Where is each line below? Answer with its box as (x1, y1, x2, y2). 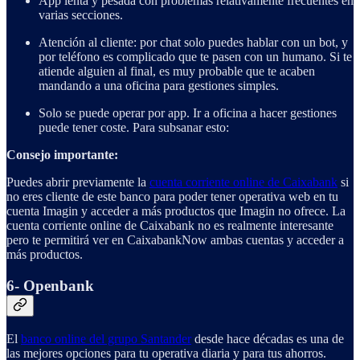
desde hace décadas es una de (191, 331, 344, 346)
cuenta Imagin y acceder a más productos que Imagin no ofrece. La (6, 204, 346, 219)
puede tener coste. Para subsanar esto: (39, 121, 229, 135)
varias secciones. (39, 8, 123, 22)
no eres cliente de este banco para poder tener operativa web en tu (6, 190, 338, 204)
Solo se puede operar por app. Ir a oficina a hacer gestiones (39, 106, 337, 121)
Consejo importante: (6, 148, 118, 162)
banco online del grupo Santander (21, 331, 191, 346)
